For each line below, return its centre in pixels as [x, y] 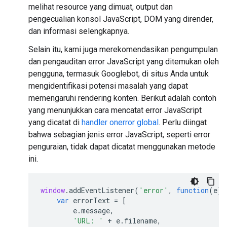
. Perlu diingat [183, 122]
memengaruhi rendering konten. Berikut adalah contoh [122, 98]
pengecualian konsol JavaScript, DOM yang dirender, [121, 19]
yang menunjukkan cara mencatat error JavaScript [115, 110]
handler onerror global [120, 122]
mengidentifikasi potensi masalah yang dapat [108, 86]
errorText [91, 200]
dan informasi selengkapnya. [79, 31]
